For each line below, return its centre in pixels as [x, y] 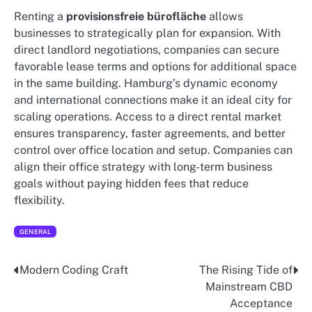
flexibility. [39, 200]
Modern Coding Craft [74, 270]
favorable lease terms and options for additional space [155, 66]
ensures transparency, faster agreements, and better [150, 133]
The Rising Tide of [246, 270]
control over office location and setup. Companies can [153, 150]
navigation [52, 299]
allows [225, 16]
